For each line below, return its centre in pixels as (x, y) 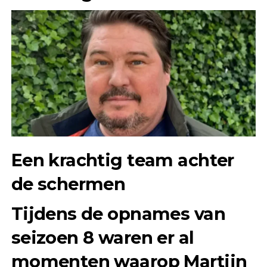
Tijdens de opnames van (118, 214)
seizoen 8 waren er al (103, 238)
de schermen (68, 184)
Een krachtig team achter (122, 160)
